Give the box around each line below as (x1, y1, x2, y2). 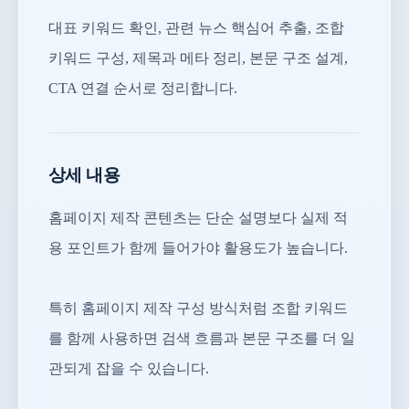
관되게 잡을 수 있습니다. (48, 360, 209, 377)
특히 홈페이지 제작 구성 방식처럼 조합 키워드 (48, 299, 348, 317)
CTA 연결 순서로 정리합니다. (48, 79, 237, 97)
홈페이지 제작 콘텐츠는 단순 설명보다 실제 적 (48, 209, 348, 226)
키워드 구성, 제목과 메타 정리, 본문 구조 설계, (48, 49, 348, 67)
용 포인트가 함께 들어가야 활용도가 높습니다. (48, 239, 348, 257)
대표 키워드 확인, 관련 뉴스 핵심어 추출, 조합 (48, 19, 344, 37)
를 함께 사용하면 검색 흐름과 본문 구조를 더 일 (48, 330, 355, 347)
